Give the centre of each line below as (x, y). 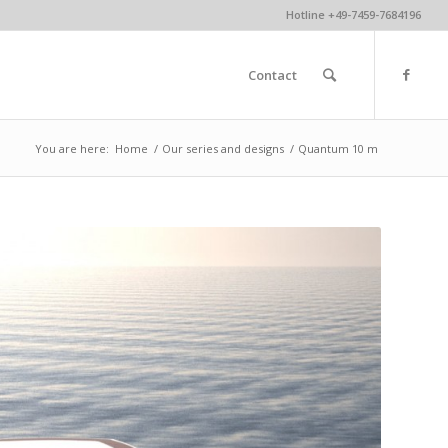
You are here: (72, 148)
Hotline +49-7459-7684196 (354, 14)
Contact (273, 75)
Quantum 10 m (338, 148)
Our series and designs (223, 148)
